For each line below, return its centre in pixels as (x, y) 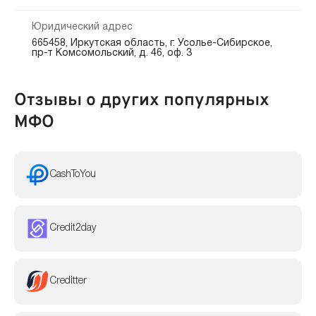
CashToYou (73, 174)
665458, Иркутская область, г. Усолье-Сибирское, (152, 44)
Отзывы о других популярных (142, 100)
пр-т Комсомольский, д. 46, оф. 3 (111, 54)
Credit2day (73, 228)
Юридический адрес (82, 28)
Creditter (68, 281)
